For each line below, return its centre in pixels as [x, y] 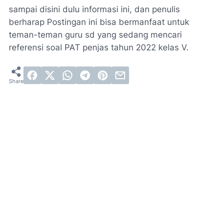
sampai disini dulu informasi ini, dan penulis [94, 9]
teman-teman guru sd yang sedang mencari [95, 34]
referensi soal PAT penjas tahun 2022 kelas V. [99, 47]
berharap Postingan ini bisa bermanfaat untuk [99, 22]
